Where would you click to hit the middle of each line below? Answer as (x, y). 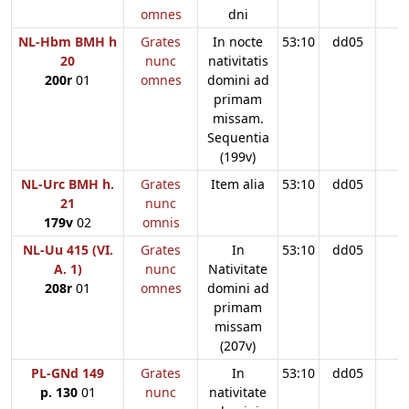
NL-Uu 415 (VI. (68, 249)
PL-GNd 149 (68, 372)
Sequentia (238, 137)
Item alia (238, 184)
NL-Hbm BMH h (68, 41)
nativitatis (238, 60)
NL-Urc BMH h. (68, 184)
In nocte (238, 41)
